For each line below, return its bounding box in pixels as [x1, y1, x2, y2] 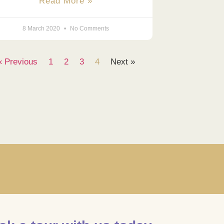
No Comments [68, 24, 109, 32]
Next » [110, 56, 135, 66]
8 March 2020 [22, 24, 62, 32]
